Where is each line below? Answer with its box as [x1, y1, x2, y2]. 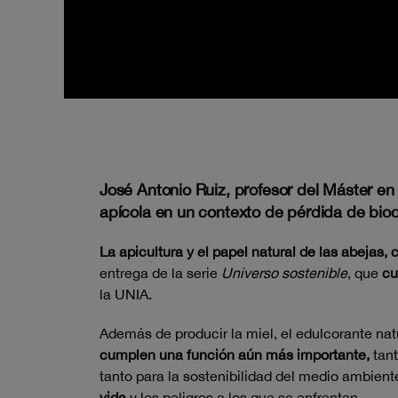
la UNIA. [99, 286, 152, 302]
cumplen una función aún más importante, [99, 346, 370, 362]
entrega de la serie [99, 265, 221, 281]
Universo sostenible [221, 265, 347, 281]
